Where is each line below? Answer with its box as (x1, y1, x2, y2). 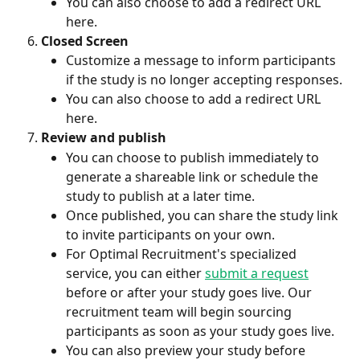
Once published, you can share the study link (66, 206, 342, 224)
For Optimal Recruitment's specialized (66, 244, 300, 263)
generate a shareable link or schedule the (66, 167, 321, 186)
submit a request (205, 264, 309, 282)
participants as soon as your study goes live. (66, 321, 334, 340)
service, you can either (66, 264, 205, 282)
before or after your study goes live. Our (66, 283, 315, 301)
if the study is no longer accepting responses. (66, 71, 342, 89)
